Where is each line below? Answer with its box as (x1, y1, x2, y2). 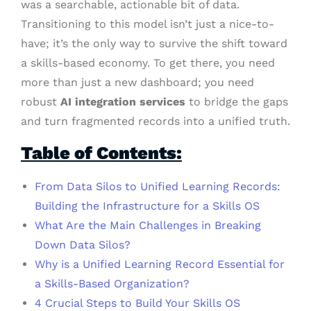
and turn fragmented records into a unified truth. (21, 115, 290, 128)
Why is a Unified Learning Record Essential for (35, 258, 285, 271)
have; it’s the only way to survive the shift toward (21, 37, 287, 51)
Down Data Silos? (35, 238, 131, 252)
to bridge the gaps (185, 95, 288, 109)
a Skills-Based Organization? (35, 277, 190, 291)
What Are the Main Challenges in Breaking (35, 219, 261, 233)
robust (21, 95, 60, 109)
